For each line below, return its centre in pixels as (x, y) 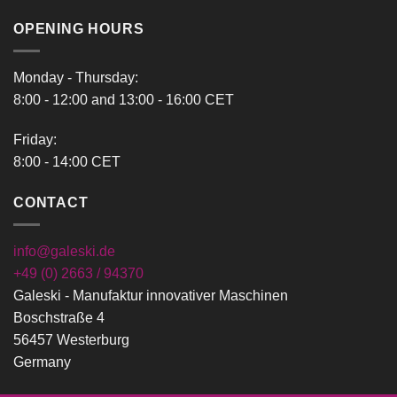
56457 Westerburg (71, 339)
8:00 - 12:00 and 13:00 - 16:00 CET (124, 99)
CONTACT (51, 203)
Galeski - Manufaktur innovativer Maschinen (151, 295)
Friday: (35, 140)
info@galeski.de (64, 251)
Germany (42, 362)
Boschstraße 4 (59, 317)
